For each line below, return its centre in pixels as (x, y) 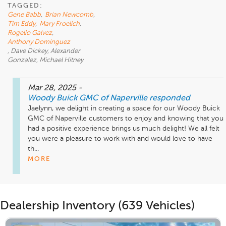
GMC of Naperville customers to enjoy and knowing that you (126, 119)
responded (170, 99)
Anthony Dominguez (39, 42)
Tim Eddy (21, 24)
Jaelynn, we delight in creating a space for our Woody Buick (124, 109)
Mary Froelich (60, 24)
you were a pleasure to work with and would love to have (120, 139)
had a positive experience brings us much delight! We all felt (124, 129)
